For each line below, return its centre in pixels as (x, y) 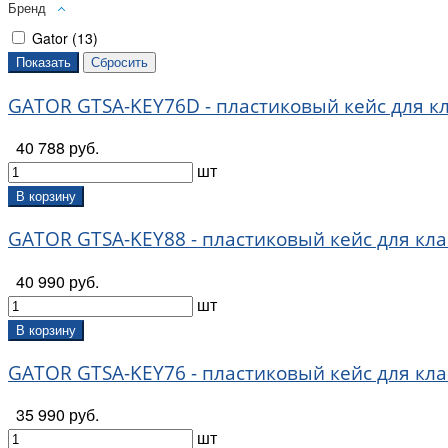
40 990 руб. (57, 281)
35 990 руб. (57, 415)
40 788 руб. (57, 148)
